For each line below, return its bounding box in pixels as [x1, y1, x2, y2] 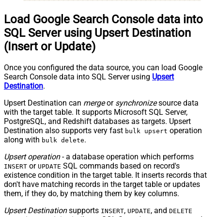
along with [4, 135, 42, 144]
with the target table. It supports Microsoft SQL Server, [4, 107, 187, 117]
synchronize [115, 98, 156, 108]
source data [156, 98, 199, 108]
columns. [146, 188, 179, 198]
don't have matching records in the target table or [4, 179, 172, 189]
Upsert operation [4, 152, 60, 161]
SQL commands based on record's [61, 161, 180, 170]
